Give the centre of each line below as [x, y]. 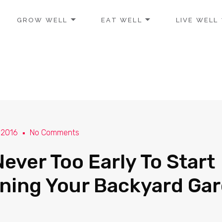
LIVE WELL [197, 20]
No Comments [55, 132]
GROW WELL [42, 20]
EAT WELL [122, 20]
